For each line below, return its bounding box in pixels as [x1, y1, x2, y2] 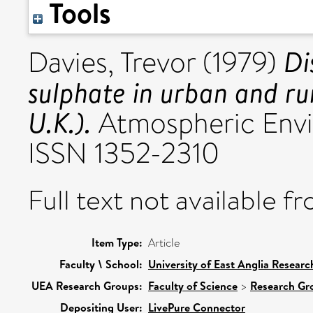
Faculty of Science [148, 278, 238, 293]
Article [148, 235, 180, 251]
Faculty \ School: [59, 256, 143, 272]
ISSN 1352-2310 [28, 133, 219, 173]
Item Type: [92, 235, 143, 250]
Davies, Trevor [28, 43, 196, 82]
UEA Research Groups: [31, 278, 143, 293]
